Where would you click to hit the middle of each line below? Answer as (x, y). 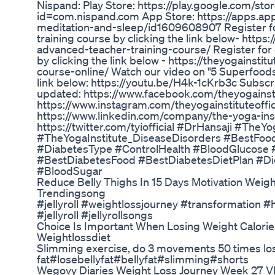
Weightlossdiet (74, 237)
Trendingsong (71, 193)
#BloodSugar (70, 171)
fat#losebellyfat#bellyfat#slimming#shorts (143, 259)
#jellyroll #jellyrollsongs (95, 215)
